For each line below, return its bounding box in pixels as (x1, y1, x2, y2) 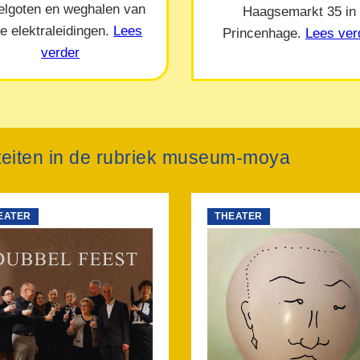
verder (41, 43, 80, 60)
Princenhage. (222, 24, 305, 41)
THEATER (215, 211, 263, 223)
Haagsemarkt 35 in (243, 2, 357, 19)
